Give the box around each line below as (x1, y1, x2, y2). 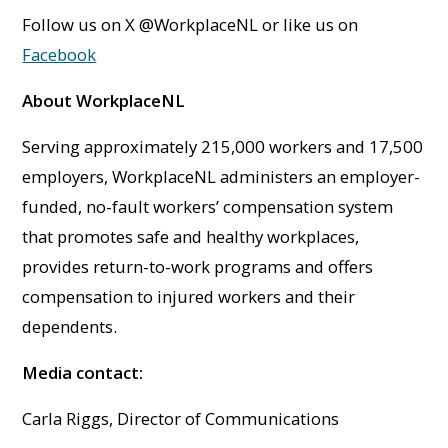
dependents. (22, 314, 118, 338)
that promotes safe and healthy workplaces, (22, 224, 360, 248)
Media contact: (22, 360, 144, 384)
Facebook (22, 42, 97, 66)
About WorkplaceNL (22, 88, 186, 112)
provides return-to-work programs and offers (22, 254, 374, 278)
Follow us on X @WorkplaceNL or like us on (22, 12, 359, 36)
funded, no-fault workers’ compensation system (22, 194, 394, 218)
